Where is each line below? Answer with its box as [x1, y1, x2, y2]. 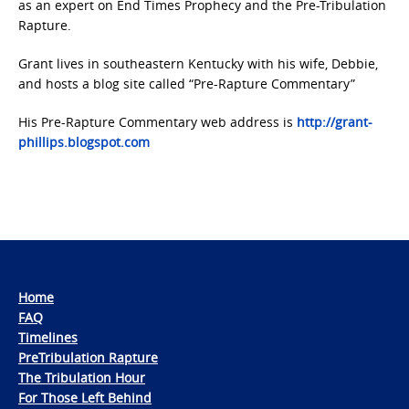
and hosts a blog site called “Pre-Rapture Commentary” [18, 74, 355, 92]
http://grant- [297, 112, 372, 131]
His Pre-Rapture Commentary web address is [18, 112, 297, 131]
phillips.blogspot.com [18, 132, 150, 151]
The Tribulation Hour [18, 368, 145, 386]
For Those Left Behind [18, 388, 152, 406]
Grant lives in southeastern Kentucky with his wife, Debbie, [18, 54, 378, 72]
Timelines [18, 328, 78, 346]
